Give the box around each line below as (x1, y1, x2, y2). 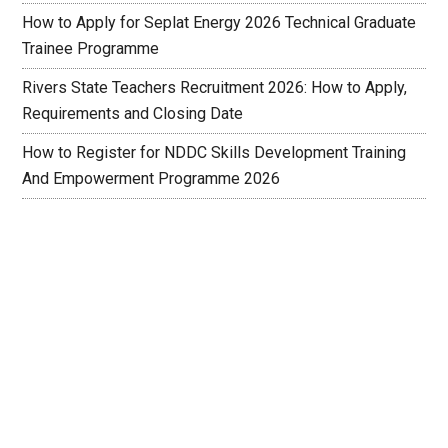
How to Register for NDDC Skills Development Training (22, 143, 407, 162)
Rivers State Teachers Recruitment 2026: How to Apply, (22, 78, 408, 97)
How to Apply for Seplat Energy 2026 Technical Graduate (22, 13, 417, 32)
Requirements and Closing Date (22, 104, 244, 123)
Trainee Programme (22, 39, 160, 58)
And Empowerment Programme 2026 (22, 169, 281, 188)
